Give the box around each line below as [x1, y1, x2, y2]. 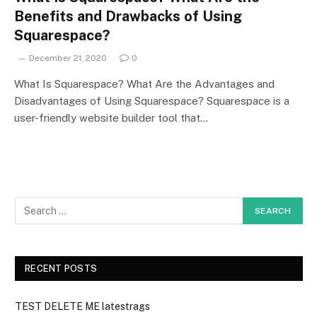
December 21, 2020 [29, 52, 107, 63]
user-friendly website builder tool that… [14, 111, 208, 124]
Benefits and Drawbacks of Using [14, 7, 242, 25]
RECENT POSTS [25, 263, 98, 274]
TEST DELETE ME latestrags [15, 300, 150, 312]
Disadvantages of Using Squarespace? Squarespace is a [14, 94, 289, 107]
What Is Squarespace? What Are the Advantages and [14, 77, 275, 90]
